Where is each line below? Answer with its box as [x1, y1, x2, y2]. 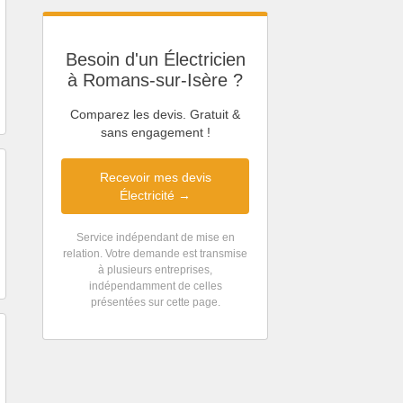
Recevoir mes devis [99, 170, 211, 185]
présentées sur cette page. [90, 296, 220, 309]
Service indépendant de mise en [76, 231, 235, 245]
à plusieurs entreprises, [98, 264, 212, 277]
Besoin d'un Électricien [65, 49, 246, 69]
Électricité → [120, 188, 191, 203]
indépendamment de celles [88, 280, 222, 293]
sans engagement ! [100, 125, 210, 140]
